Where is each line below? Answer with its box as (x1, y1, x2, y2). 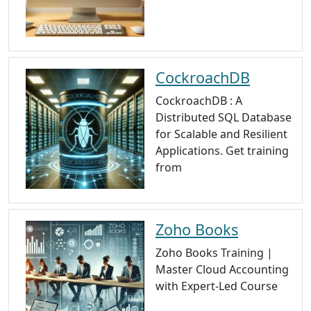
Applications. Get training (155, 143, 289, 159)
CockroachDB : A (155, 93, 242, 109)
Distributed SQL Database (155, 110, 292, 126)
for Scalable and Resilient (155, 126, 287, 142)
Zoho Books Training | (155, 245, 273, 261)
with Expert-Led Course (155, 278, 278, 294)
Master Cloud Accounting (155, 262, 289, 278)
